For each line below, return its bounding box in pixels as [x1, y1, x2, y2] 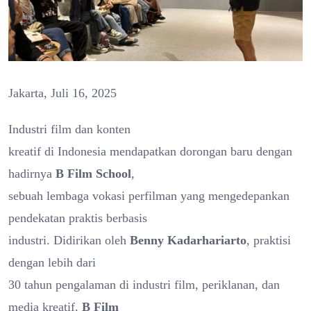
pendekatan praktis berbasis [8, 210, 147, 225]
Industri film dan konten [8, 121, 131, 136]
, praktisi [246, 233, 291, 247]
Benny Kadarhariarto [130, 233, 246, 247]
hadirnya [8, 166, 56, 180]
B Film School [56, 166, 131, 180]
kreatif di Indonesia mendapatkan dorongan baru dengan [8, 144, 292, 158]
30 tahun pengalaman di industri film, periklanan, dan [8, 277, 280, 292]
